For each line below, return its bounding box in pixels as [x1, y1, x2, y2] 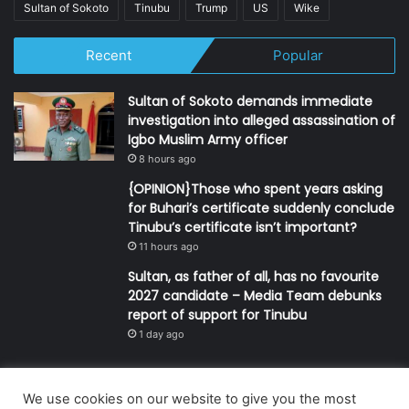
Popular [273, 47, 324, 65]
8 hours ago [139, 152, 196, 166]
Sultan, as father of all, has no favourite [128, 267, 379, 287]
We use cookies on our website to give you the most [23, 391, 356, 407]
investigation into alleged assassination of [128, 111, 395, 131]
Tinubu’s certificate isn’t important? [128, 218, 357, 237]
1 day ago [139, 328, 184, 341]
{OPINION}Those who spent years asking [128, 180, 383, 199]
